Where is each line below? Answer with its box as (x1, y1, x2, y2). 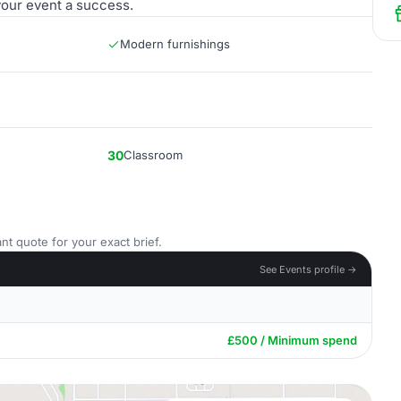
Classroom (124, 148, 183, 162)
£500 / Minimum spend (227, 333, 357, 347)
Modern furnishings (120, 37, 230, 51)
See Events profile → (260, 262, 357, 276)
